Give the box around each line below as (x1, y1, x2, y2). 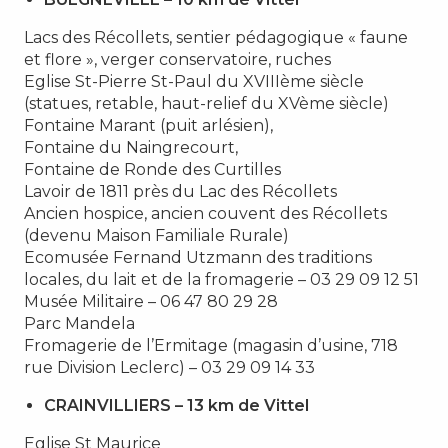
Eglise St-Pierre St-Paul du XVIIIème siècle (24, 71, 364, 91)
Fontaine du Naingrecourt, (24, 137, 238, 157)
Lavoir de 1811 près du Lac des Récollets (24, 181, 337, 201)
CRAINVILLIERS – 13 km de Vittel (44, 395, 309, 415)
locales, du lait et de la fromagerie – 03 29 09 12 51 (24, 269, 419, 289)
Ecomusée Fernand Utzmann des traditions (24, 247, 372, 267)
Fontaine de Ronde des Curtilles (24, 159, 281, 179)
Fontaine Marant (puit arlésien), (24, 115, 273, 135)
